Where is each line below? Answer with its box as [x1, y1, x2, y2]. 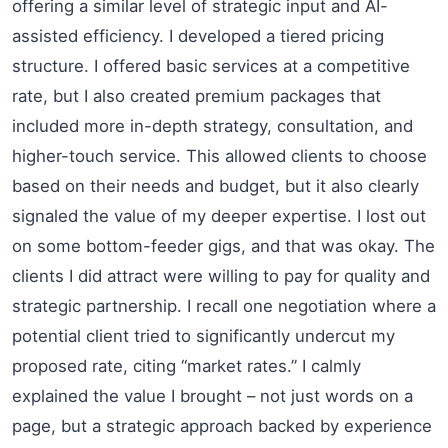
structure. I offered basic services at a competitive [12, 55, 410, 76]
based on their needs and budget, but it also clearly [12, 175, 419, 196]
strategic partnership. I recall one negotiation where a [12, 295, 436, 316]
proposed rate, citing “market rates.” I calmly [12, 355, 361, 376]
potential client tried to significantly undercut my [12, 325, 395, 346]
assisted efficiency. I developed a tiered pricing [12, 25, 384, 46]
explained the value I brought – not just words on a [12, 385, 413, 406]
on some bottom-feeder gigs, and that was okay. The [12, 235, 435, 256]
